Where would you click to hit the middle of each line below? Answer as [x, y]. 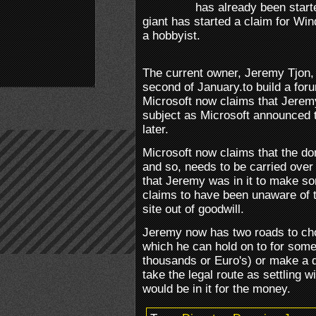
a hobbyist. [171, 35]
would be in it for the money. [217, 288]
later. [156, 129]
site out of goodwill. [193, 209]
